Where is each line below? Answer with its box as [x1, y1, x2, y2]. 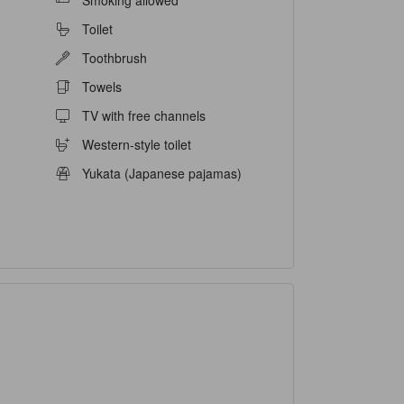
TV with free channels [81, 106, 206, 125]
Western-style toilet [81, 135, 191, 154]
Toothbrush [81, 49, 147, 68]
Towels [81, 78, 122, 96]
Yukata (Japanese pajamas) [81, 164, 242, 183]
